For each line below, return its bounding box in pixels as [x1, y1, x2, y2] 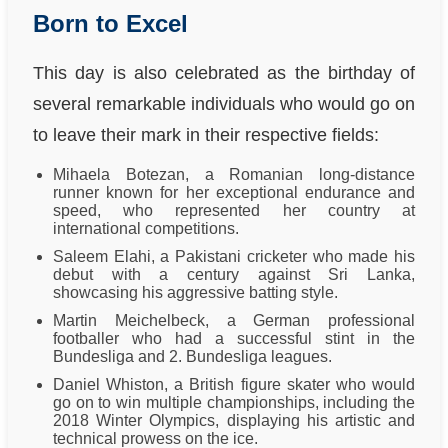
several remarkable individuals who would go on [33, 93, 415, 114]
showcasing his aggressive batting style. [53, 283, 338, 301]
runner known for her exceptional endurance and [53, 183, 415, 201]
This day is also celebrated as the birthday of [33, 62, 415, 83]
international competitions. [53, 219, 239, 237]
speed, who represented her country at [53, 201, 415, 219]
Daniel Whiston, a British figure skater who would [53, 375, 415, 393]
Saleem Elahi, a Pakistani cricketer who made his [53, 247, 415, 265]
